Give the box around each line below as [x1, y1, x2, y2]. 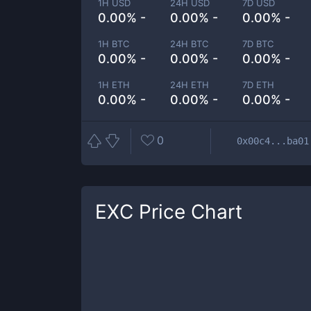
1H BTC [98, 38, 129, 49]
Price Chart [133, 200, 242, 224]
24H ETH [170, 79, 210, 90]
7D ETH [242, 79, 275, 90]
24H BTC [170, 38, 209, 49]
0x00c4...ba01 [237, 135, 309, 146]
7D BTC [242, 38, 274, 49]
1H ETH [98, 79, 130, 90]
